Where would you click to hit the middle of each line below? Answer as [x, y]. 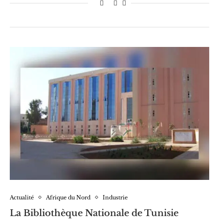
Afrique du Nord [68, 197]
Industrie [115, 197]
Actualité [22, 197]
